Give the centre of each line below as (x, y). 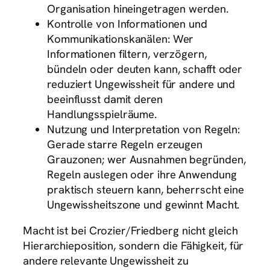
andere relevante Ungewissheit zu (106, 261)
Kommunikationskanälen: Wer (121, 39)
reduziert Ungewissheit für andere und (141, 84)
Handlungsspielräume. (102, 114)
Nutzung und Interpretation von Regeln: (144, 129)
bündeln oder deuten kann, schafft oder (145, 69)
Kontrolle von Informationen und (127, 24)
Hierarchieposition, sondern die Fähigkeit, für (133, 246)
